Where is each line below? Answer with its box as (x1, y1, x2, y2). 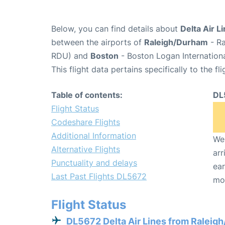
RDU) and (51, 50, 90, 61)
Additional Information (51, 130, 136, 141)
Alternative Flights (51, 144, 120, 154)
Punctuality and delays (51, 157, 137, 168)
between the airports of (51, 37, 144, 47)
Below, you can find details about (51, 23, 180, 34)
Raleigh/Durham (144, 37, 208, 47)
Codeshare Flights (51, 117, 120, 127)
